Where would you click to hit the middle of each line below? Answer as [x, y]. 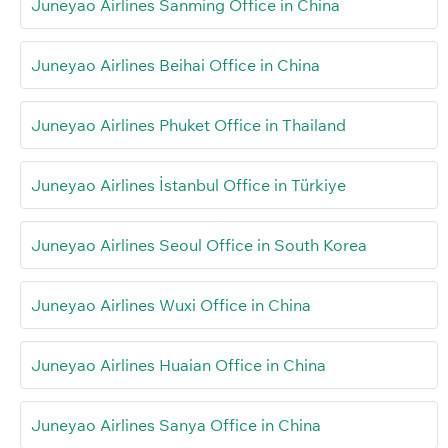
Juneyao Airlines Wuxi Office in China [171, 304]
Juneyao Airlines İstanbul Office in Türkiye [188, 184]
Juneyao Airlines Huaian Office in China [178, 364]
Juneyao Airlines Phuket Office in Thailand [188, 124]
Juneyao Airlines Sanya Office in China [176, 424]
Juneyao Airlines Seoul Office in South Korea [199, 244]
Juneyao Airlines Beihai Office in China [175, 64]
